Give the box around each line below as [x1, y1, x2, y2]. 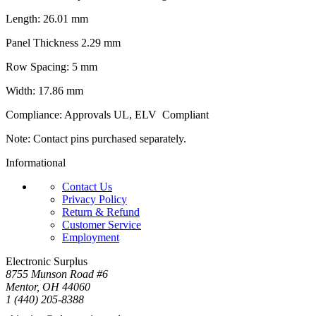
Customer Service [62, 218, 141, 231]
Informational [6, 156, 66, 169]
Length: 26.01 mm [6, 12, 88, 25]
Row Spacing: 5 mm [6, 60, 97, 73]
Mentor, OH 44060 [6, 280, 90, 293]
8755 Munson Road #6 [6, 267, 108, 280]
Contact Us [62, 180, 112, 193]
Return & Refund [62, 205, 140, 218]
